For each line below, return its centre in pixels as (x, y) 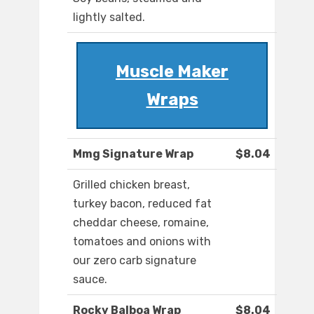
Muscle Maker (172, 72)
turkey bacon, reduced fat (142, 204)
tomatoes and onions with (142, 242)
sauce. (90, 280)
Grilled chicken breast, (131, 185)
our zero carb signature (135, 261)
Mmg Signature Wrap (133, 154)
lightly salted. (109, 18)
